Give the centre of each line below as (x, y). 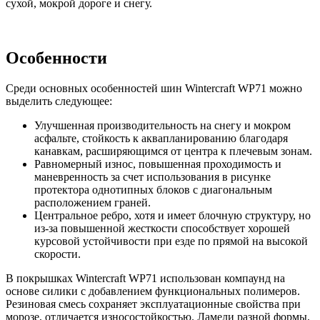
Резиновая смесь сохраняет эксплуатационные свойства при (153, 304)
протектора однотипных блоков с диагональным (153, 189)
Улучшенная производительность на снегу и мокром (162, 125)
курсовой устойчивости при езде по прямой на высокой (171, 241)
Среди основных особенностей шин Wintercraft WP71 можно (154, 88)
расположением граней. (92, 202)
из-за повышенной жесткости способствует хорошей (162, 228)
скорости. (57, 254)
